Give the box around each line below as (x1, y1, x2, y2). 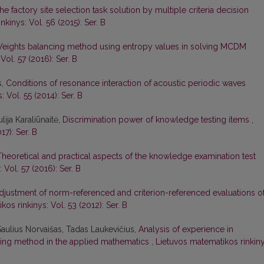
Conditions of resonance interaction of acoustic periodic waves (6, 78, 246, 88)
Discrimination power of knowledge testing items (62, 115, 252, 125)
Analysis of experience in (138, 225, 233, 235)
